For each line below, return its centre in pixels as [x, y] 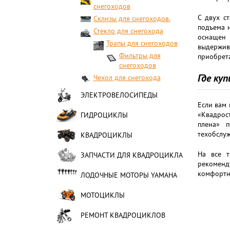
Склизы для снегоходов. [132, 18]
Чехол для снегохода [127, 78]
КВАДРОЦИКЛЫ [106, 135]
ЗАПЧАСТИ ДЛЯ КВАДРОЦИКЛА [131, 155]
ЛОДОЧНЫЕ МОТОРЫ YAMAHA [129, 175]
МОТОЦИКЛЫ [102, 195]
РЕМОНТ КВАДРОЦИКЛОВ [123, 215]
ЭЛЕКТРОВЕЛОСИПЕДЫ [119, 95]
